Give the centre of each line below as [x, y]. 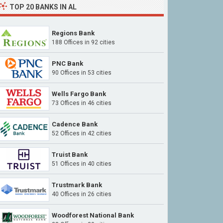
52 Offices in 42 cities [82, 133]
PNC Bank [67, 63]
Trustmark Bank [77, 185]
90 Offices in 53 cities [82, 73]
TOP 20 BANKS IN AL [43, 7]
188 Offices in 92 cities [83, 42]
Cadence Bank [75, 124]
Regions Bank [73, 33]
